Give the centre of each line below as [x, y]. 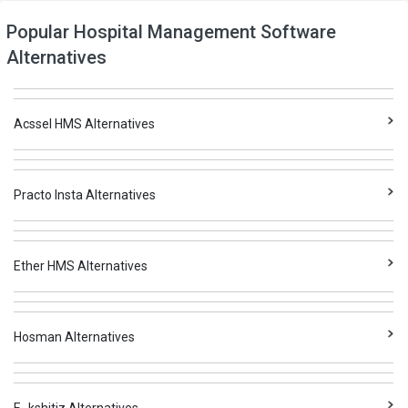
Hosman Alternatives [75, 337]
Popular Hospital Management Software [171, 32]
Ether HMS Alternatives [81, 266]
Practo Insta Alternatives [85, 195]
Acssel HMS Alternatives [85, 124]
